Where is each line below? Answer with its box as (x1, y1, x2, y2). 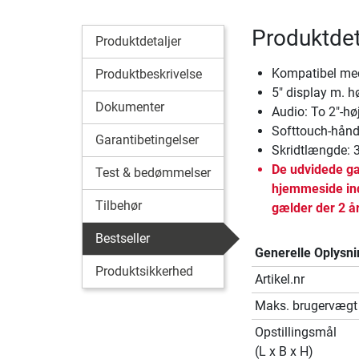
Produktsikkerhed (95, 263, 193, 279)
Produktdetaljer (95, 33, 181, 49)
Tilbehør (95, 197, 142, 213)
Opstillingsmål (254, 324, 337, 340)
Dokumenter (95, 99, 164, 115)
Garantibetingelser (95, 131, 199, 147)
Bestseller (95, 230, 150, 246)
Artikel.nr (254, 271, 305, 287)
